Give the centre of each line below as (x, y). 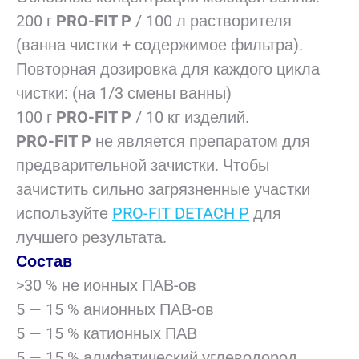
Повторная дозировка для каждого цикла (168, 69)
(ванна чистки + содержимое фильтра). (159, 45)
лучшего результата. (91, 237)
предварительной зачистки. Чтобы (143, 165)
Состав (44, 261)
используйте (64, 213)
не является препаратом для (201, 141)
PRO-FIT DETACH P (181, 213)
